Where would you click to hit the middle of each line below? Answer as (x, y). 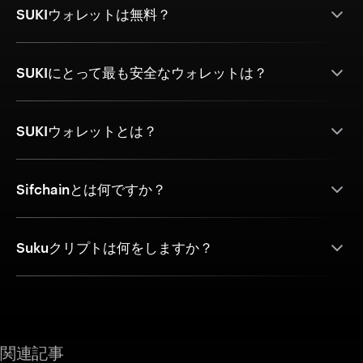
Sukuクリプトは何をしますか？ (115, 248)
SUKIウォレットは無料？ (94, 14)
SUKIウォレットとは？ (87, 131)
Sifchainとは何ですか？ (91, 189)
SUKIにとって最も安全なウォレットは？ (142, 73)
